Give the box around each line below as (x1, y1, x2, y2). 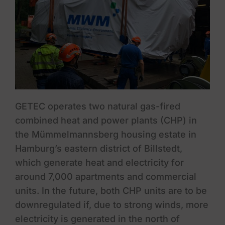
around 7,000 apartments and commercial (15, 171, 196, 182)
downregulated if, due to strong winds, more (15, 199, 208, 210)
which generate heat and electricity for (15, 157, 184, 168)
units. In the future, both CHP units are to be (15, 185, 207, 196)
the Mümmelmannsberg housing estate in (15, 129, 196, 140)
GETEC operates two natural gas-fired (15, 101, 180, 112)
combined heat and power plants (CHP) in (15, 115, 197, 126)
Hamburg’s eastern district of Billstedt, (15, 143, 182, 154)
